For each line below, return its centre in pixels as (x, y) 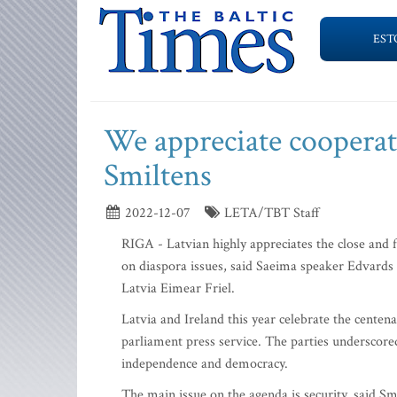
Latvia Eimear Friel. (178, 288)
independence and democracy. (205, 364)
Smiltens (158, 176)
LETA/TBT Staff (270, 213)
